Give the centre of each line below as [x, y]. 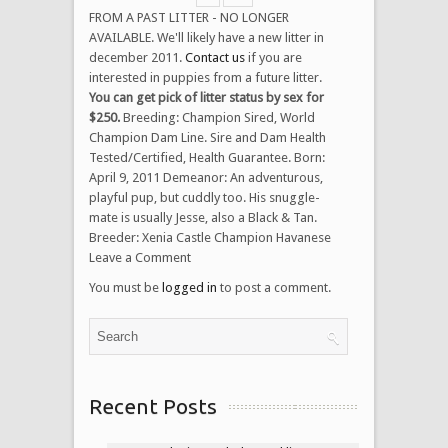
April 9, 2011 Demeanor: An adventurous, [206, 177]
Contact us [215, 57]
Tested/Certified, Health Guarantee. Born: [207, 157]
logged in [189, 287]
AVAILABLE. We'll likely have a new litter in [206, 37]
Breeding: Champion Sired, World [217, 117]
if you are [273, 57]
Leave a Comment [140, 257]
